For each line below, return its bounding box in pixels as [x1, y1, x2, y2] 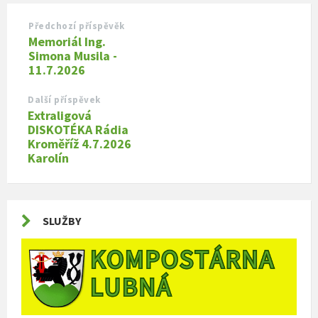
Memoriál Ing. [28, 33, 106, 50]
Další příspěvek [28, 93, 101, 106]
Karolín [28, 149, 69, 166]
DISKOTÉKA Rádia [28, 121, 128, 138]
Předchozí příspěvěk [28, 19, 125, 32]
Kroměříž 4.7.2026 [28, 135, 131, 152]
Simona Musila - [28, 47, 117, 64]
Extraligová [28, 106, 92, 124]
